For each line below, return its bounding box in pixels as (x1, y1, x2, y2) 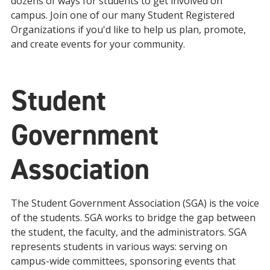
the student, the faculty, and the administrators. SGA (11, 225, 246, 239)
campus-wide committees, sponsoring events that (11, 254, 236, 268)
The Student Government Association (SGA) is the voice (11, 196, 259, 210)
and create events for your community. (11, 37, 185, 51)
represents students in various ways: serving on (11, 240, 227, 253)
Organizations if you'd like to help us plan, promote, (11, 23, 246, 36)
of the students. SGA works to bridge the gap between (11, 211, 256, 224)
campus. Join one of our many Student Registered (11, 8, 234, 22)
